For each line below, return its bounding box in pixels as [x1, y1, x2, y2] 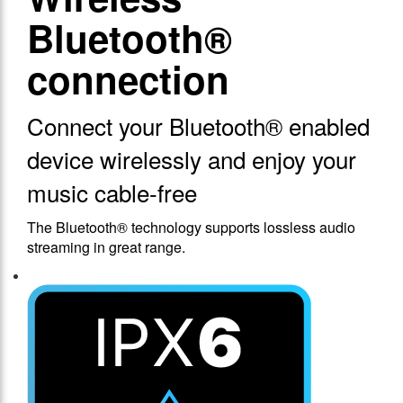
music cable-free [27, 175, 197, 210]
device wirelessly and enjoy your [27, 142, 356, 176]
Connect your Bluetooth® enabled [27, 109, 370, 143]
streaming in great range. [27, 237, 185, 258]
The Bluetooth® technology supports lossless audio [27, 217, 355, 238]
